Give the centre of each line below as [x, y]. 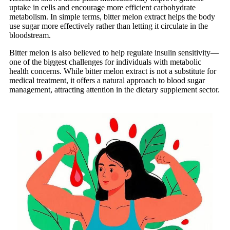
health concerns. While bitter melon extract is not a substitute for [113, 71]
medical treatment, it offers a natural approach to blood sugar [107, 80]
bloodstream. [30, 35]
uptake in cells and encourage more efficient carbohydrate [102, 7]
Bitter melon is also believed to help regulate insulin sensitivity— [114, 52]
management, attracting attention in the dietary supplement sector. [114, 89]
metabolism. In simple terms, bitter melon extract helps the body [112, 16]
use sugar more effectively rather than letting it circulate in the [109, 26]
